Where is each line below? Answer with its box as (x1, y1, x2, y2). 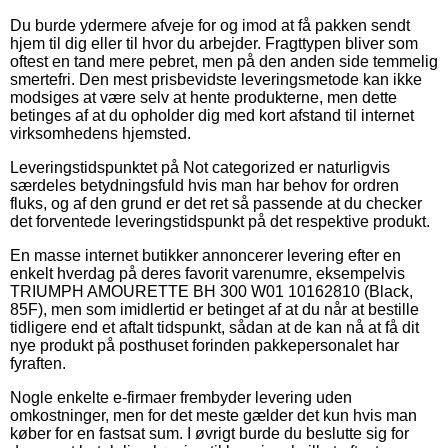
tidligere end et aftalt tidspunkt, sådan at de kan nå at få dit (10, 318, 419, 336)
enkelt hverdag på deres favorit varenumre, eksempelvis (10, 264, 405, 282)
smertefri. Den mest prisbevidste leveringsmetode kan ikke (10, 70, 422, 88)
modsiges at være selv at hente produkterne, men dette (10, 88, 397, 106)
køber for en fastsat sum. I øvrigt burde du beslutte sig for (10, 424, 409, 442)
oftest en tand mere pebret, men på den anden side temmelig (10, 52, 438, 70)
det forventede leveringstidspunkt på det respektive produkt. (10, 212, 430, 230)
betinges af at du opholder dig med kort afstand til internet (10, 106, 414, 124)
